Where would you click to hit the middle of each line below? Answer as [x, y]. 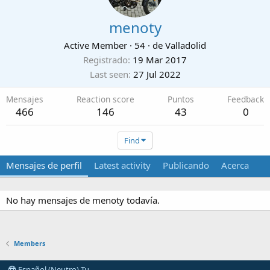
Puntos [181, 99]
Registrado [105, 60]
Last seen [109, 74]
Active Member [96, 46]
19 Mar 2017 [160, 60]
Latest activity [122, 165]
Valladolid [186, 46]
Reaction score [105, 99]
